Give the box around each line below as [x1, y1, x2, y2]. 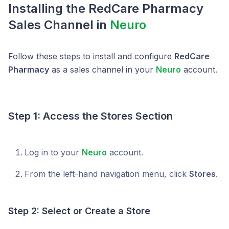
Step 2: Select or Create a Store [8, 205, 150, 216]
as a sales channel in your [49, 64, 156, 75]
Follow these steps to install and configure [8, 51, 174, 61]
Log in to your [25, 147, 82, 157]
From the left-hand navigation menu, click [25, 168, 189, 179]
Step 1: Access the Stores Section [8, 109, 173, 122]
